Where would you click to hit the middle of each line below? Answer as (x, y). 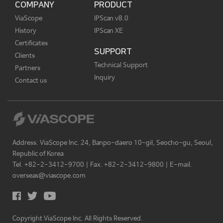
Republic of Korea (38, 154)
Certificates (31, 43)
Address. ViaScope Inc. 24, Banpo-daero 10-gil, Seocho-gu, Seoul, (113, 143)
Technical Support (121, 65)
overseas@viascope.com (49, 176)
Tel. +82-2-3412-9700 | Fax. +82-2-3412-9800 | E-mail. (102, 165)
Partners (28, 68)
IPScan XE (109, 31)
